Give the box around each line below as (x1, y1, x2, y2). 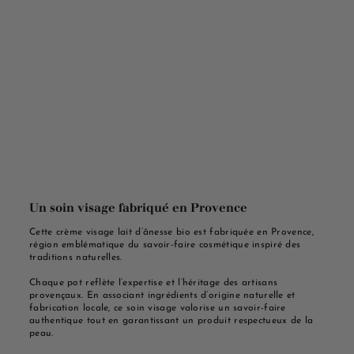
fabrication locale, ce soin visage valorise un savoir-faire (29, 303, 286, 313)
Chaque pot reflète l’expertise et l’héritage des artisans (29, 277, 278, 288)
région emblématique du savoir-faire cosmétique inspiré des (29, 239, 301, 250)
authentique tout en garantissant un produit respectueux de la (29, 315, 314, 326)
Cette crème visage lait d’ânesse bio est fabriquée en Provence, (29, 227, 314, 237)
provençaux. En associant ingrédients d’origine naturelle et (29, 290, 296, 300)
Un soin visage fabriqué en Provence (29, 199, 247, 215)
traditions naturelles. (29, 252, 122, 262)
